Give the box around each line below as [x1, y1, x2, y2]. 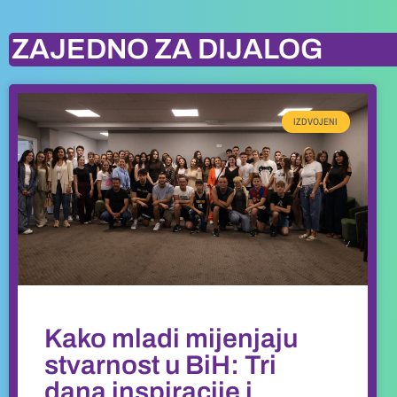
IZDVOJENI [293, 114, 339, 128]
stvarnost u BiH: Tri [44, 351, 276, 380]
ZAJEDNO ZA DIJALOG [12, 34, 323, 66]
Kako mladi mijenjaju [44, 324, 298, 354]
